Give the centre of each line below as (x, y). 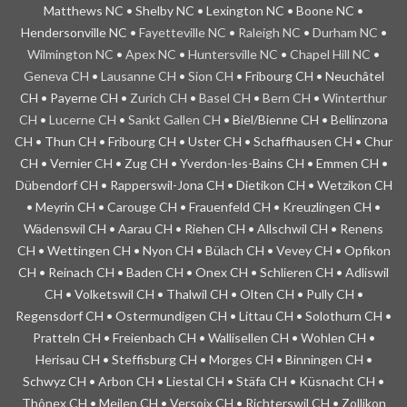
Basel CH (225, 98)
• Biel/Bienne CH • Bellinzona (304, 119)
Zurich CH (159, 98)
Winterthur (355, 98)
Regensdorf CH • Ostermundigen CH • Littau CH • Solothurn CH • (203, 316)
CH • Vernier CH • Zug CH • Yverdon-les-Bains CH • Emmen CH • (203, 163)
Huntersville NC (233, 54)
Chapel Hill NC (330, 54)
